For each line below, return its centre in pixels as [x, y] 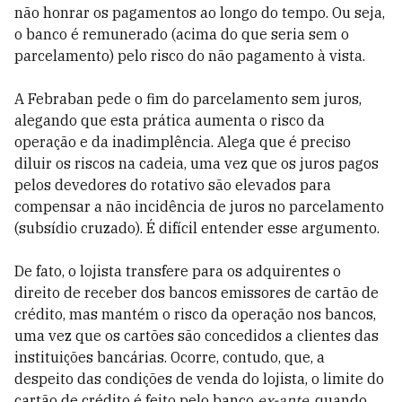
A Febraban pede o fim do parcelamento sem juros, [188, 99]
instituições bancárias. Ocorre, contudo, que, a [170, 357]
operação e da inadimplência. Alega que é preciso [183, 142]
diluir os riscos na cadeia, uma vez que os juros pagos [197, 163]
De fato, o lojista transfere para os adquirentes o [178, 271]
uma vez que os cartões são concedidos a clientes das [197, 336]
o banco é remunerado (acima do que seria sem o [182, 34]
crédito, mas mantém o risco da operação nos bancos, [195, 314]
